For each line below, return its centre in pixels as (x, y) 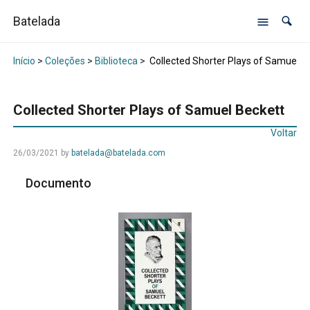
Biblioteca (116, 61)
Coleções (65, 61)
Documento (60, 183)
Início (24, 61)
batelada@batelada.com (118, 153)
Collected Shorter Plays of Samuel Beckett (148, 110)
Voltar (284, 133)
